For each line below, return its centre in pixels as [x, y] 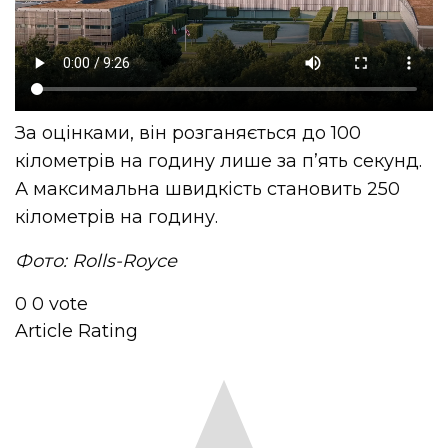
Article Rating [76, 331]
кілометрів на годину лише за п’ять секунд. [219, 161]
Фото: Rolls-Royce [96, 261]
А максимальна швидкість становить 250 [208, 189]
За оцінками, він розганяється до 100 [188, 133]
